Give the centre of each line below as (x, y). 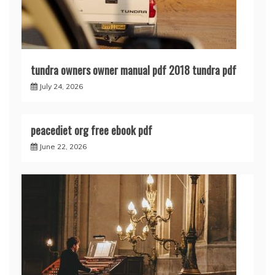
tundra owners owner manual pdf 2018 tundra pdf (134, 70)
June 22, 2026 (63, 146)
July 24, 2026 (61, 86)
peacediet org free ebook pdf (91, 130)
